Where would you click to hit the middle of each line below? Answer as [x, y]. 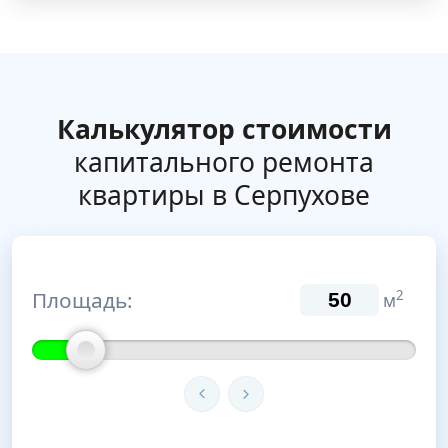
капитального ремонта [224, 162]
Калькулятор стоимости [224, 129]
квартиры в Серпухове [224, 195]
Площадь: [82, 299]
